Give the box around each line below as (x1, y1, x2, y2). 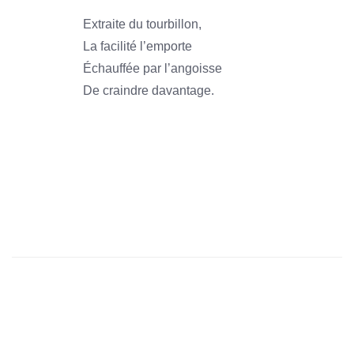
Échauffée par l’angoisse (83, 62, 222, 75)
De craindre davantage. (83, 84, 214, 97)
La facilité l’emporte (83, 40, 192, 53)
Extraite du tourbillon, (83, 17, 201, 31)
